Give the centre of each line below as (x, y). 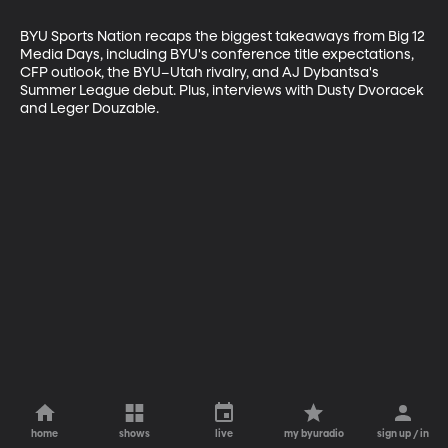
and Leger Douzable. (89, 108)
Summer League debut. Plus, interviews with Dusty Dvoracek (223, 90)
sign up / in (403, 434)
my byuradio (313, 434)
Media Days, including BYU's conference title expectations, (218, 54)
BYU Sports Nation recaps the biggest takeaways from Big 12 (224, 36)
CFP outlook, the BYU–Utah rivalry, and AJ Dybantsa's (201, 72)
